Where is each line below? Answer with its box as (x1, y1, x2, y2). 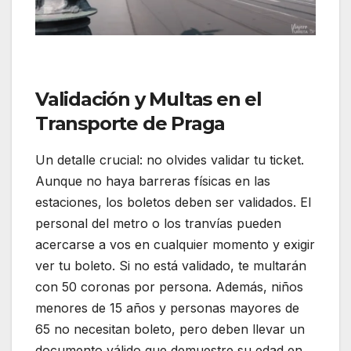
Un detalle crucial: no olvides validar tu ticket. (35, 152, 304, 168)
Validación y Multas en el (35, 88, 262, 111)
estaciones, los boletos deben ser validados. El (35, 194, 311, 211)
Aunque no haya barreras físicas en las (35, 173, 270, 190)
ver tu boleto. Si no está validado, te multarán (35, 258, 306, 274)
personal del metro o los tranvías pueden (35, 215, 281, 232)
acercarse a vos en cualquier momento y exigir (35, 237, 315, 253)
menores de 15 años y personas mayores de (35, 300, 299, 317)
